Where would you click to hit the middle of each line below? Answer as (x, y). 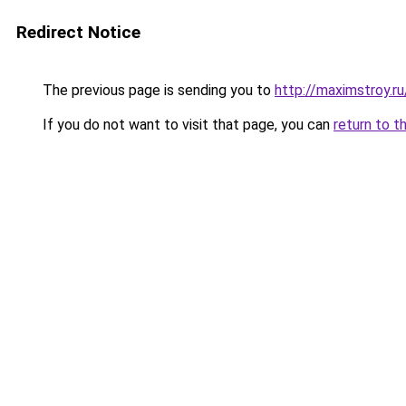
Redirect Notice (78, 32)
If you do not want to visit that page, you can (186, 125)
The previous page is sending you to (157, 90)
